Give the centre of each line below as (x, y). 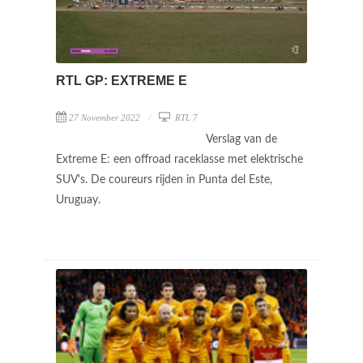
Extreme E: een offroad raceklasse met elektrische (179, 159)
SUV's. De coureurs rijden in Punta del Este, (164, 179)
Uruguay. (80, 200)
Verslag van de (241, 139)
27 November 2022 (105, 117)
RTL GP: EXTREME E (122, 80)
